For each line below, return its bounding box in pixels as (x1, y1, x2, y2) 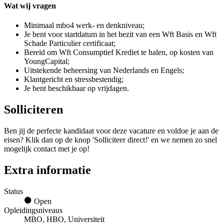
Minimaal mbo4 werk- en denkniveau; (24, 21, 144, 30)
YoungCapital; (24, 57, 69, 66)
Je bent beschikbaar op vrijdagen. (24, 84, 129, 93)
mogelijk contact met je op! (4, 144, 89, 153)
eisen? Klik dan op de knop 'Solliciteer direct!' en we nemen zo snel (4, 135, 217, 144)
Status (4, 187, 23, 196)
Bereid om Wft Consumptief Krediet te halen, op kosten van (24, 48, 213, 57)
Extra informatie (4, 163, 91, 177)
